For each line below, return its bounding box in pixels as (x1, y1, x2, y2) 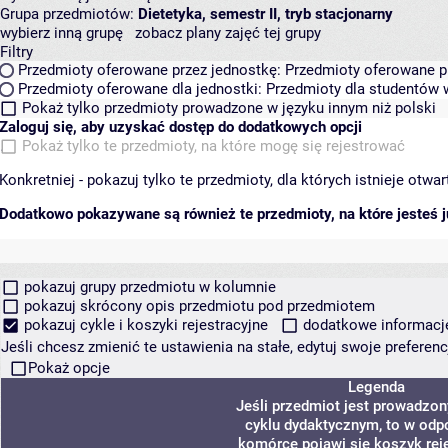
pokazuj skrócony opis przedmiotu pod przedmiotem (19, 297, 375, 315)
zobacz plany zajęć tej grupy (135, 24, 321, 42)
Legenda (347, 378, 405, 396)
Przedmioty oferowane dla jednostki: (14, 80, 266, 98)
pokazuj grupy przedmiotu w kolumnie (19, 278, 276, 296)
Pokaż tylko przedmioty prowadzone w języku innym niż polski (21, 99, 436, 117)
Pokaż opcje (27, 359, 110, 377)
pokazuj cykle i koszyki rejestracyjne (19, 316, 272, 334)
